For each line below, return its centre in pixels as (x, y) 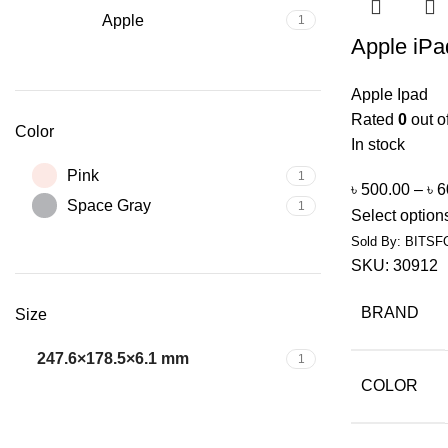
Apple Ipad (389, 94)
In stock (378, 144)
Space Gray (109, 205)
